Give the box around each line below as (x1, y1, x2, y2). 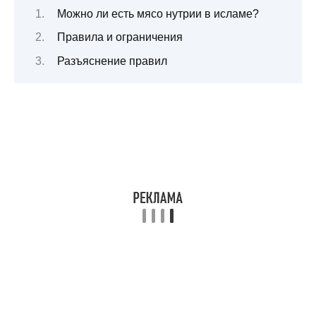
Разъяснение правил (56, 54, 167, 67)
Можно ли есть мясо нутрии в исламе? (56, 7, 259, 20)
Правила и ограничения (56, 31, 183, 44)
